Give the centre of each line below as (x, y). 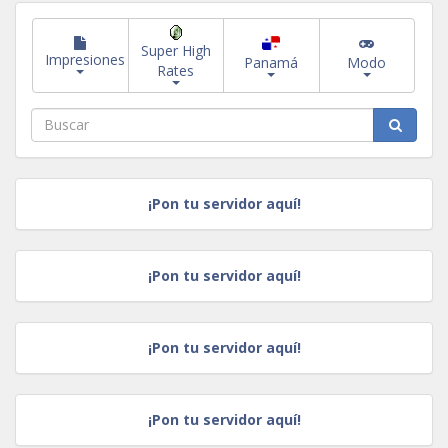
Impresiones (85, 60)
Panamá (271, 63)
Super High (175, 51)
